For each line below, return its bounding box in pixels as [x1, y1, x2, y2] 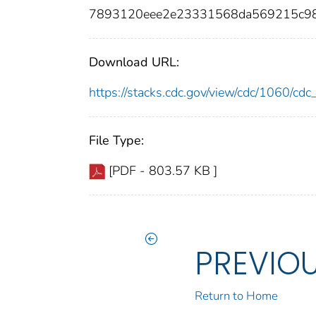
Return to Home [195, 288, 279, 305]
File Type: [89, 132, 144, 150]
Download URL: [89, 54, 179, 71]
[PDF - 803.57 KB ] [109, 162, 217, 180]
